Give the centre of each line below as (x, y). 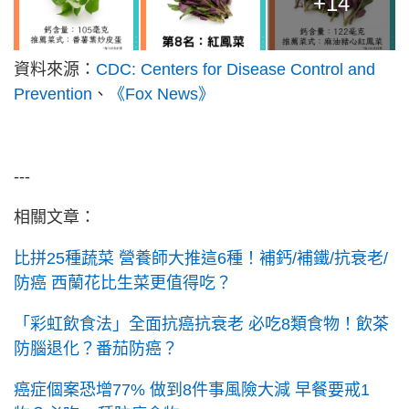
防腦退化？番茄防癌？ (96, 349)
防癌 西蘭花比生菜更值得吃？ (123, 283)
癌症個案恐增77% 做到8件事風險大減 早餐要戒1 (192, 390)
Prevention (53, 94)
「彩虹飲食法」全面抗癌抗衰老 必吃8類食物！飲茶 (201, 325)
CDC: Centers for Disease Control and (236, 70)
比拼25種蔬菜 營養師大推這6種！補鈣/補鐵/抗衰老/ (201, 259)
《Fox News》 (162, 94)
